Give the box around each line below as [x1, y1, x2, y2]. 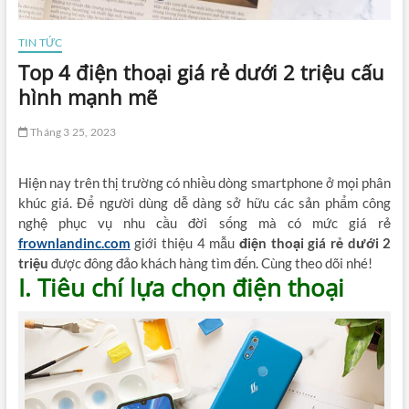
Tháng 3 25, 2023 [27, 125, 117, 140]
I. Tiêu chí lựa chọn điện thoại [17, 271, 344, 305]
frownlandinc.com [17, 235, 131, 252]
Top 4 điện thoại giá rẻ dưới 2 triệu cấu [17, 58, 384, 87]
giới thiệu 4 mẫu [130, 235, 239, 252]
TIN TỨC [17, 36, 63, 50]
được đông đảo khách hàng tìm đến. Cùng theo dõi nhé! [50, 255, 372, 272]
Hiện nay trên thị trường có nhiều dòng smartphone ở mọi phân [17, 174, 392, 192]
